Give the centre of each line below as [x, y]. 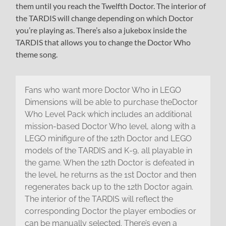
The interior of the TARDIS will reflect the [99, 199]
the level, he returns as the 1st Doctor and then [110, 175]
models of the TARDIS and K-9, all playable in [108, 151]
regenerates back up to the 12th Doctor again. [109, 187]
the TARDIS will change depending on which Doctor [105, 18]
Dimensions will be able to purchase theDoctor [111, 102]
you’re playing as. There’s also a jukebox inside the [101, 30]
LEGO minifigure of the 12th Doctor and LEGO [108, 139]
